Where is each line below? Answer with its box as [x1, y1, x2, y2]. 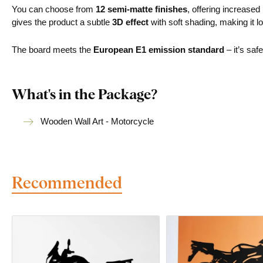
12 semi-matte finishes [96, 4, 187, 14]
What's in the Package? [12, 84, 157, 103]
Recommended [12, 171, 122, 193]
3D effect [112, 17, 149, 27]
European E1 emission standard [93, 45, 224, 55]
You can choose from [12, 4, 96, 14]
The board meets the [12, 45, 93, 55]
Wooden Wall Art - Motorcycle [41, 116, 154, 126]
